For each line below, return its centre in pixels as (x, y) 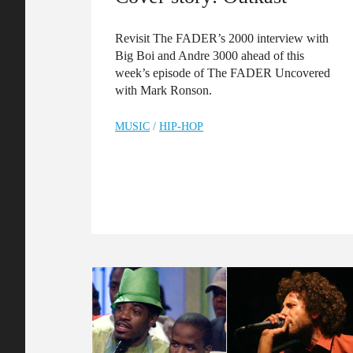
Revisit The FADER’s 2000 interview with (222, 38)
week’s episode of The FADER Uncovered (223, 72)
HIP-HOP (181, 126)
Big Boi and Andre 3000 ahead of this (210, 55)
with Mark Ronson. (163, 90)
